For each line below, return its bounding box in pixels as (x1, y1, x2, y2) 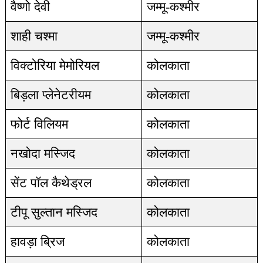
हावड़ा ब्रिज (10, 234, 65, 249)
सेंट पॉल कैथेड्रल (10, 176, 92, 190)
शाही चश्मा (10, 29, 58, 43)
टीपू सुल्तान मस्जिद (10, 205, 97, 220)
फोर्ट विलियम (10, 117, 68, 131)
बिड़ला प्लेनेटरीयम (10, 87, 91, 102)
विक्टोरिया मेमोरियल (10, 58, 99, 73)
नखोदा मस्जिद (10, 146, 75, 161)
